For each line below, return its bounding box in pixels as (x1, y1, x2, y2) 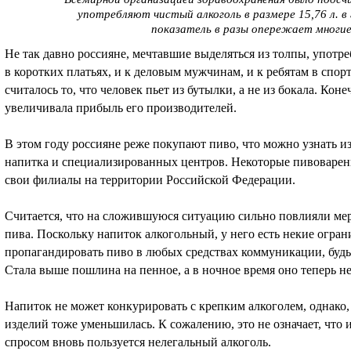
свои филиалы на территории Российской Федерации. (5, 173, 295, 187)
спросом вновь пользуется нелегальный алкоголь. (5, 335, 271, 349)
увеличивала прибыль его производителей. (5, 101, 237, 115)
